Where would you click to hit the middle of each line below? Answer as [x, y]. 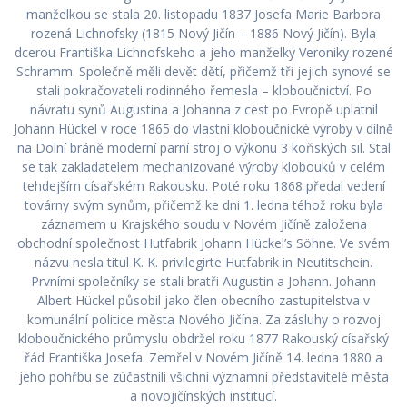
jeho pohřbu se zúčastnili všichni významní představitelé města [203, 376]
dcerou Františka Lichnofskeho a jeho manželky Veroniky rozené [203, 52]
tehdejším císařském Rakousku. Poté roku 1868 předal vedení [203, 185]
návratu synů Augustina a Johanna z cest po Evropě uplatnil [203, 109]
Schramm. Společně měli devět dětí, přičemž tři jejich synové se [203, 71]
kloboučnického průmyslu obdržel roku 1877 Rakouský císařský [203, 338]
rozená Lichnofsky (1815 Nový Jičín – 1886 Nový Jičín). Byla [203, 33]
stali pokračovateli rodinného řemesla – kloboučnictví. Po [203, 90]
